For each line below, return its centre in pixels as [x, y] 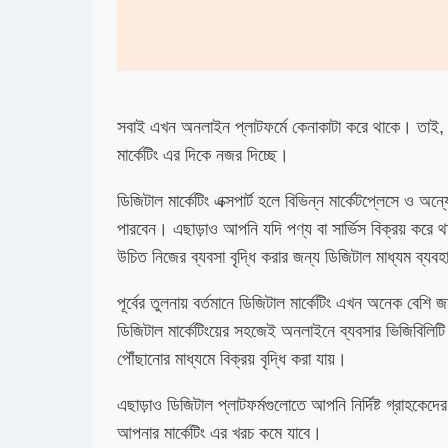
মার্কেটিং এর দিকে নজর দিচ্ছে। [203, 155]
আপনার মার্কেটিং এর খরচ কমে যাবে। [224, 433]
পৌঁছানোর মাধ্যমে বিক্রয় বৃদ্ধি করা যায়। [234, 359]
